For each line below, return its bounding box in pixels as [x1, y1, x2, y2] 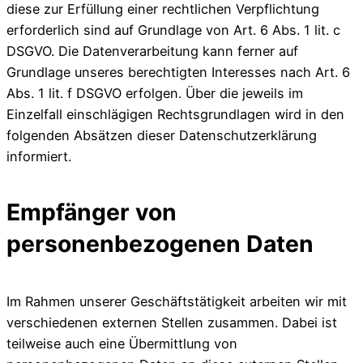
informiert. [6, 147, 71, 164]
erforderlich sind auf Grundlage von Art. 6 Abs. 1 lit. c [6, 21, 340, 38]
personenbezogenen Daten [6, 230, 314, 258]
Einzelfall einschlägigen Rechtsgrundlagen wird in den [6, 105, 344, 122]
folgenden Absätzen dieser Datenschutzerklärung [6, 126, 317, 143]
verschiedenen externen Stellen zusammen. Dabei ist [6, 314, 337, 331]
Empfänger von [6, 199, 177, 227]
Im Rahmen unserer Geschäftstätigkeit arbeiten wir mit [6, 293, 347, 310]
